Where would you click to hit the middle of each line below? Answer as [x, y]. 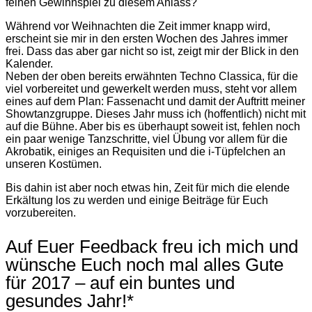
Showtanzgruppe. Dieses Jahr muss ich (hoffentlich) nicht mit [156, 114]
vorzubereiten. [41, 213]
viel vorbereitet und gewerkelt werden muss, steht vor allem [151, 89]
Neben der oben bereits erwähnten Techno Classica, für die [152, 77]
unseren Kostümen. [54, 164]
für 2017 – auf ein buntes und [120, 283]
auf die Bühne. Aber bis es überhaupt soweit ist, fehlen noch [153, 127]
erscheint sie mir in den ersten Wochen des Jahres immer [147, 39]
